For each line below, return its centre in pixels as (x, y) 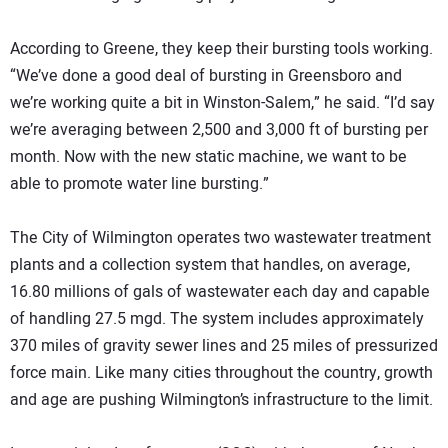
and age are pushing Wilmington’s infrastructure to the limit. (221, 400)
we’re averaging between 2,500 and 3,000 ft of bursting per (219, 130)
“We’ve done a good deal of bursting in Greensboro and (206, 76)
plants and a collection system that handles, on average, (210, 265)
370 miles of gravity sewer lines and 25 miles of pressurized (224, 346)
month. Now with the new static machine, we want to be (208, 157)
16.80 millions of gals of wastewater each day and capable (220, 292)
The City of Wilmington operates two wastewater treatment (220, 238)
